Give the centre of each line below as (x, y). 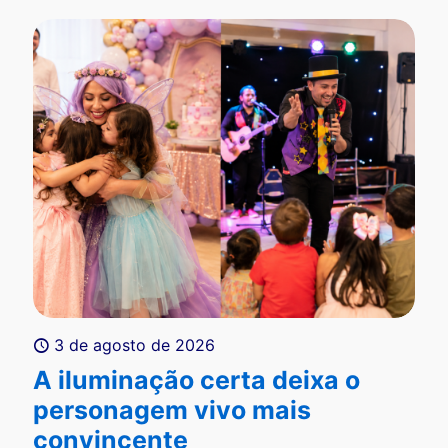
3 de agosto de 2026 (134, 344)
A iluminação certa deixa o (196, 379)
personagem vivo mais (172, 409)
